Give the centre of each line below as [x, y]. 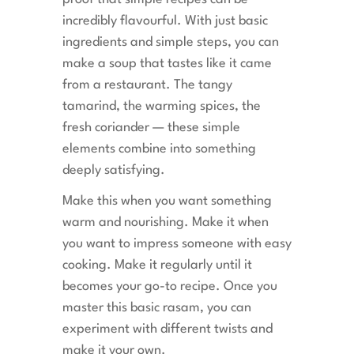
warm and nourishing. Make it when [166, 223]
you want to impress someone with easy [177, 244]
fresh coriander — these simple [151, 128]
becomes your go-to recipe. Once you [170, 287]
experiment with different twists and [168, 330]
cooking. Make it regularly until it [157, 265]
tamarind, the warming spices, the [162, 107]
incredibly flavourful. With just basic [165, 21]
